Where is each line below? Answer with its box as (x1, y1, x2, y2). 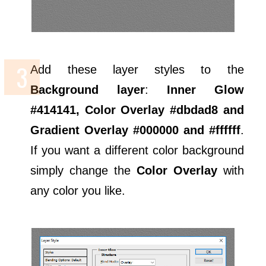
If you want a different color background (30, 143, 244, 157)
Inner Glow (166, 83, 244, 96)
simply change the (30, 163, 137, 177)
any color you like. (30, 183, 126, 197)
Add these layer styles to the (30, 62, 244, 76)
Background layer (30, 83, 145, 96)
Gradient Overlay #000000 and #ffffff (30, 123, 240, 137)
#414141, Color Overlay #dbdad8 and (30, 103, 244, 116)
